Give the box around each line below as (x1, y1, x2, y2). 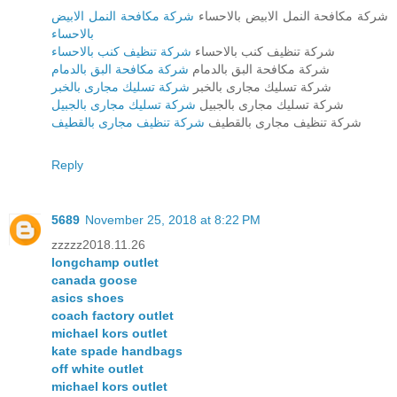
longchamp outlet (51, 255, 159, 270)
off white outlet (51, 362, 144, 377)
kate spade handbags (51, 344, 183, 359)
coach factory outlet (51, 308, 174, 323)
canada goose (51, 273, 137, 288)
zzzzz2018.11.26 (51, 237, 145, 253)
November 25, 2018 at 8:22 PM (85, 213, 261, 228)
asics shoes (51, 291, 124, 306)
